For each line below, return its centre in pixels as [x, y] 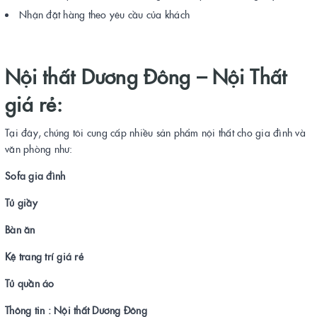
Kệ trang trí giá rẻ [44, 256]
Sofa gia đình [35, 175]
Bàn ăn [20, 229]
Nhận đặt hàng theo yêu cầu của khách [104, 14]
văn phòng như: [39, 148]
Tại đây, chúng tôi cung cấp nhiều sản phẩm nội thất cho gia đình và [155, 132]
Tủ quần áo [30, 283]
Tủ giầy [21, 202]
